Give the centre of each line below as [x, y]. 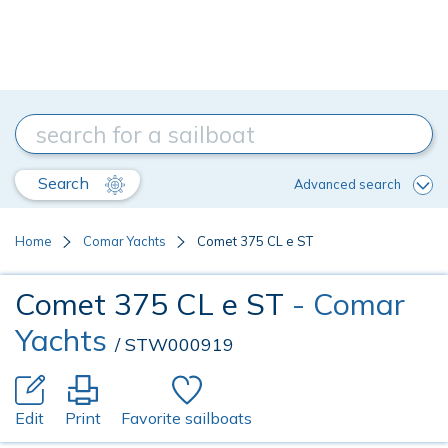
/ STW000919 [174, 344]
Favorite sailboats [186, 418]
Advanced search [347, 183]
